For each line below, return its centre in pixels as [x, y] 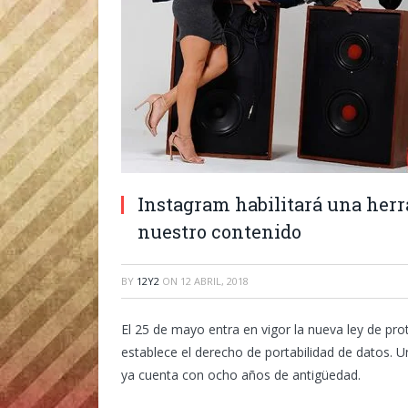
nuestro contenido [219, 231]
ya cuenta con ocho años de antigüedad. [241, 375]
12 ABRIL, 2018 [214, 281]
